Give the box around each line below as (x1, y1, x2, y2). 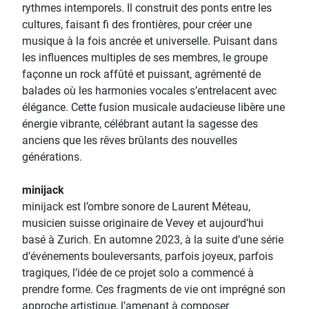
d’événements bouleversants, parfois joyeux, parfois (22, 250, 273, 263)
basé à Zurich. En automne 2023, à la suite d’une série (22, 233, 283, 246)
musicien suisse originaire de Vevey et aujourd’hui (22, 217, 263, 230)
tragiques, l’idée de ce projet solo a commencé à (22, 266, 254, 279)
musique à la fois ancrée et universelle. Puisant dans (22, 34, 277, 48)
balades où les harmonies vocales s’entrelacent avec (22, 84, 277, 97)
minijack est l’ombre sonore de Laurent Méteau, (22, 200, 250, 213)
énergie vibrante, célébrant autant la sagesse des (22, 117, 258, 130)
